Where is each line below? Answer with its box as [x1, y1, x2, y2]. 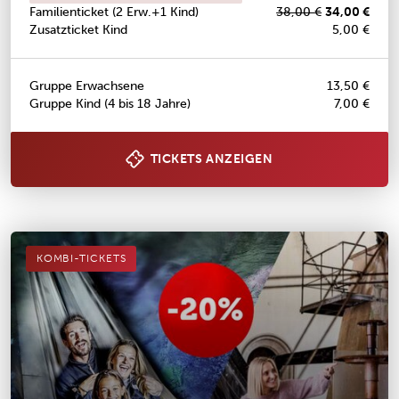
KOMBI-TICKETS [36, 252, 126, 265]
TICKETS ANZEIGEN [150, 151, 273, 167]
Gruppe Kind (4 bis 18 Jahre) [28, 95, 191, 111]
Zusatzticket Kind [28, 22, 127, 38]
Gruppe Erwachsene [28, 77, 144, 94]
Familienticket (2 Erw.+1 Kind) [28, 4, 199, 20]
